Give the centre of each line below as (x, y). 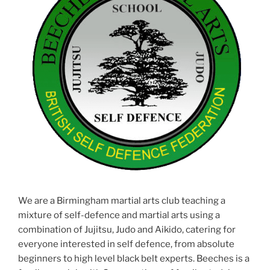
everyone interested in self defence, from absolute (126, 244)
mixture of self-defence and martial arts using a (119, 215)
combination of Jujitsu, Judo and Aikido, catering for (127, 229)
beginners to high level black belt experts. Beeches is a (134, 258)
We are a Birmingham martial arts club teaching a (122, 200)
